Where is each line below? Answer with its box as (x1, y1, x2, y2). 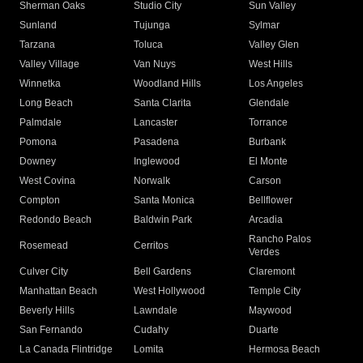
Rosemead (19, 240, 68, 252)
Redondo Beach (19, 214, 92, 226)
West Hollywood (134, 285, 206, 297)
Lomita (134, 344, 164, 356)
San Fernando (19, 324, 83, 336)
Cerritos (134, 240, 169, 252)
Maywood (248, 305, 292, 317)
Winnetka (19, 78, 61, 90)
